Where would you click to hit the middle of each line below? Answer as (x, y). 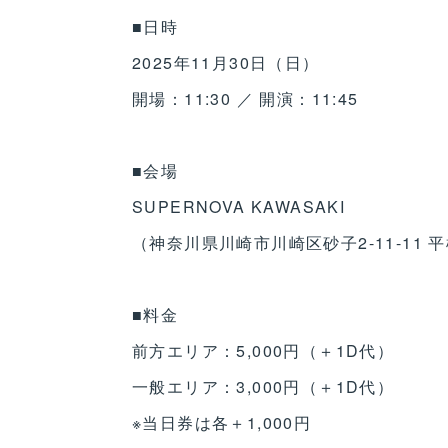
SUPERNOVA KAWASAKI (239, 206)
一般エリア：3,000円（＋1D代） (263, 386)
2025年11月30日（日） (226, 62)
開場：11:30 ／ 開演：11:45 (245, 98)
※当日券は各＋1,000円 (222, 422)
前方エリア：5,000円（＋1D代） (263, 350)
